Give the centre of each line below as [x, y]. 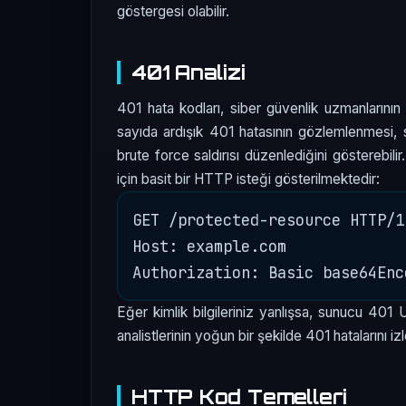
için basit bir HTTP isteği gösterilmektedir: [248, 179]
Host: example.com [209, 246]
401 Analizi [188, 72]
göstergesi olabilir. [173, 12]
